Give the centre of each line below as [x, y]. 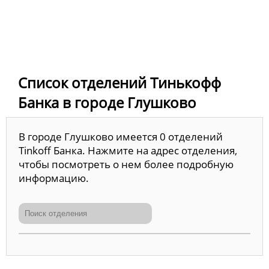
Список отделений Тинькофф [119, 82]
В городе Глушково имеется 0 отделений [121, 136]
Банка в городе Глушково [107, 102]
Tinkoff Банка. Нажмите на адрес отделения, [128, 150]
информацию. [54, 178]
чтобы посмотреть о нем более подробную [126, 164]
